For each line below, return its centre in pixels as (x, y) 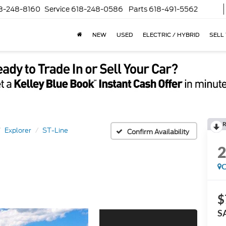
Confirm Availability (158, 132)
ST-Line (55, 130)
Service (57, 9)
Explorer (18, 130)
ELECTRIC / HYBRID (171, 35)
